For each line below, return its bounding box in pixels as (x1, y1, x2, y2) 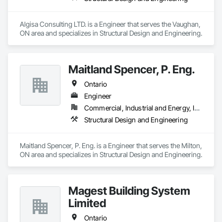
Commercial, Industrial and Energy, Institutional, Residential (194, 104, 200, 112)
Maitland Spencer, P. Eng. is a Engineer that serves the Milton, (20, 141, 202, 150)
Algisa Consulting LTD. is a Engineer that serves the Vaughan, (20, 20, 201, 28)
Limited (68, 196, 106, 210)
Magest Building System (68, 184, 190, 197)
